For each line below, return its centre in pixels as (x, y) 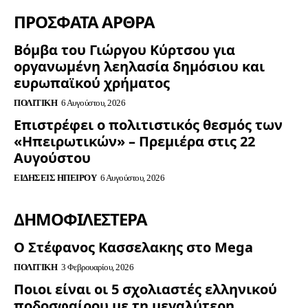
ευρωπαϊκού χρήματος (92, 83)
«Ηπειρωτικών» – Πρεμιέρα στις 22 (134, 142)
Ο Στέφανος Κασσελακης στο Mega (133, 247)
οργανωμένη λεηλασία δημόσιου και (139, 67)
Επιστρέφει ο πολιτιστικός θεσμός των (148, 125)
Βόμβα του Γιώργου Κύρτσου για (124, 50)
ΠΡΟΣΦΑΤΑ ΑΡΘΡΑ (84, 22)
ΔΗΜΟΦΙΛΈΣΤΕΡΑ (80, 219)
